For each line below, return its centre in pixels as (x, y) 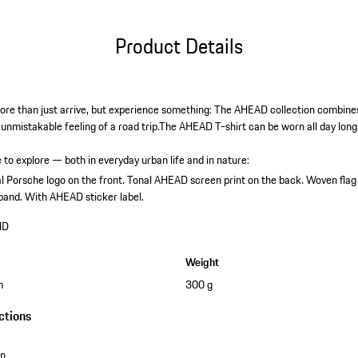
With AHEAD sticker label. (85, 197)
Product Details (179, 46)
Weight (202, 263)
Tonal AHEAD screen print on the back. (216, 180)
